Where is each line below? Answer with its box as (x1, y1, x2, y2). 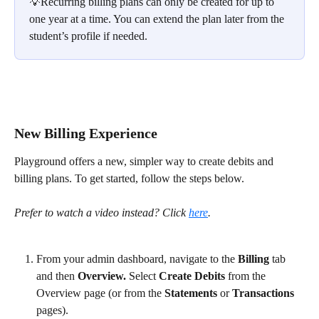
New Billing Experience (14, 125, 157, 141)
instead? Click (122, 206, 189, 219)
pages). (36, 304, 71, 317)
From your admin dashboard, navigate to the (36, 253, 238, 266)
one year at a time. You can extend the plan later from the (29, 13, 287, 26)
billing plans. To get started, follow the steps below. (14, 172, 247, 184)
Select (126, 270, 159, 283)
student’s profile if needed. (29, 30, 147, 43)
